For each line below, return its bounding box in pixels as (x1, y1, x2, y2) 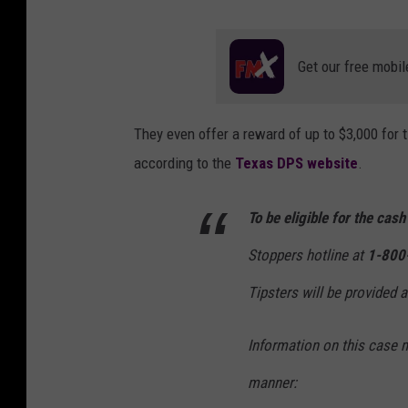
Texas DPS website (235, 154, 358, 173)
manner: (248, 373, 297, 393)
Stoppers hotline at (248, 246, 367, 265)
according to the (134, 154, 235, 173)
